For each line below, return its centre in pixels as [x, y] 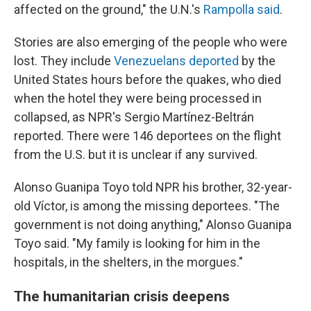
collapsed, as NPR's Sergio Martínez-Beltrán [134, 117]
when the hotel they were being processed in [138, 98]
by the [257, 61]
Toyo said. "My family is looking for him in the [137, 243]
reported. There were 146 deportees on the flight [148, 136]
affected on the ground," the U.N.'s [109, 9]
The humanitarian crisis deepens [122, 296]
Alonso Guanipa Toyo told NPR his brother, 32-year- [153, 187]
